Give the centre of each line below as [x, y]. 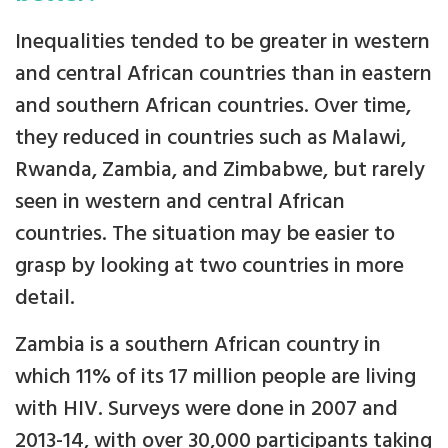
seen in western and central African [180, 203]
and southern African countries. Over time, [213, 107]
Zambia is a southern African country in [198, 346]
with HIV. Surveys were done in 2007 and [206, 410]
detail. [45, 299]
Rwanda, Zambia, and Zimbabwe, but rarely [220, 171]
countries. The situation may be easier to [205, 235]
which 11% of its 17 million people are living [215, 378]
